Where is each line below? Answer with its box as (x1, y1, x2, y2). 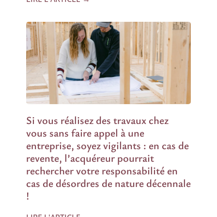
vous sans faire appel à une (26, 125, 144, 139)
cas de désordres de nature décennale (26, 176, 191, 190)
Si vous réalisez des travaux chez (26, 113, 169, 127)
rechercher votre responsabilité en (26, 163, 178, 177)
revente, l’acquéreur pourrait (26, 151, 154, 165)
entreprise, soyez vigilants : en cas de (26, 138, 189, 152)
